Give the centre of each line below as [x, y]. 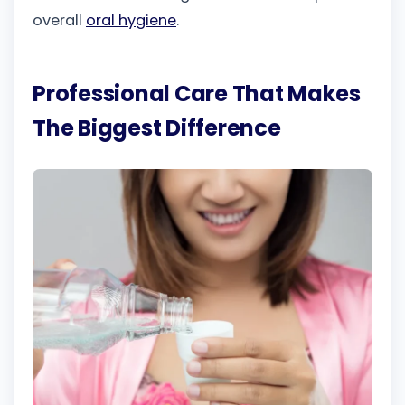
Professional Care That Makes [197, 94]
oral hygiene [131, 21]
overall [59, 21]
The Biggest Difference [157, 128]
